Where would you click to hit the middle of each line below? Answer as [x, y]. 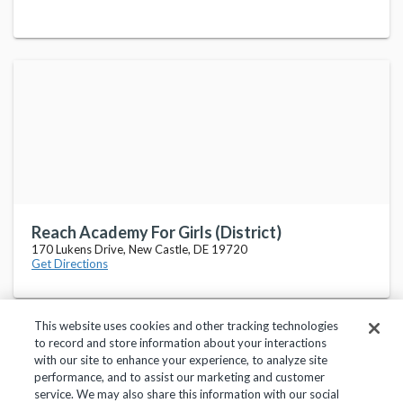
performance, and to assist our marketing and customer [180, 377]
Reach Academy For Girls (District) [157, 232]
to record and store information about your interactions [181, 343]
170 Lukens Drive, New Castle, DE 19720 [139, 249]
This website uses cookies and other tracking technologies [187, 326]
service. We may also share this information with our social [187, 394]
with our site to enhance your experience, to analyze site [181, 360]
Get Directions [70, 264]
